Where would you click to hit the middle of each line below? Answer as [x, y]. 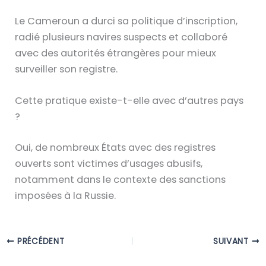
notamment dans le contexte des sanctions [121, 179]
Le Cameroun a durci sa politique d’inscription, [126, 21]
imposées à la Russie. [66, 195]
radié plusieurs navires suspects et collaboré [121, 37]
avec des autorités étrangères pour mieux [116, 53]
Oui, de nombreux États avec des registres [115, 147]
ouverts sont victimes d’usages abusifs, [109, 163]
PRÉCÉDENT [39, 241]
